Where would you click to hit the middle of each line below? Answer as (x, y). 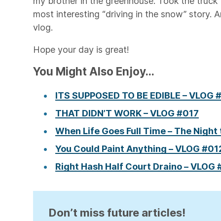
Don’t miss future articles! (117, 213)
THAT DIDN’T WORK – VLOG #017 (127, 113)
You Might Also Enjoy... (94, 71)
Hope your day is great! (81, 50)
